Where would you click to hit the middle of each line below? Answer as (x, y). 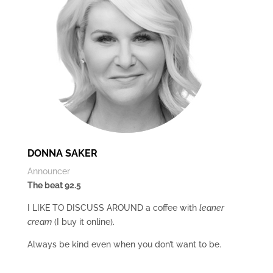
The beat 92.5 (54, 185)
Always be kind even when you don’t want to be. (124, 244)
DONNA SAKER (62, 153)
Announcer (48, 171)
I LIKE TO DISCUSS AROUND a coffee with (113, 208)
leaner (211, 208)
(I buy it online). (83, 222)
